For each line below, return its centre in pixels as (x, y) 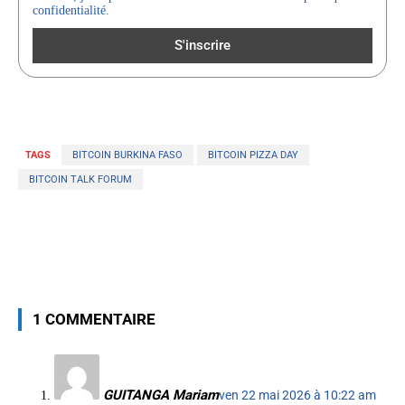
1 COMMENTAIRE (94, 319)
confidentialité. (71, 11)
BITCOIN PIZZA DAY (253, 155)
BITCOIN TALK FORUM (80, 179)
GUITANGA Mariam (161, 395)
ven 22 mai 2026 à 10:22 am (297, 395)
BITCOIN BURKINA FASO (127, 155)
